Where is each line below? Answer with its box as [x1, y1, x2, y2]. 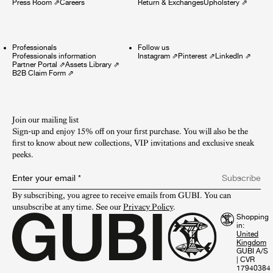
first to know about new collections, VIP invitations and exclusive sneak [12, 137, 254, 147]
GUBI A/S [236, 246, 270, 255]
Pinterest [177, 51, 207, 60]
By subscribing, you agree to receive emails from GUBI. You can [12, 190, 231, 200]
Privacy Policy [123, 201, 173, 211]
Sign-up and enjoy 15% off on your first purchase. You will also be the [12, 126, 248, 136]
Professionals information [12, 51, 96, 60]
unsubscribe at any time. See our [12, 201, 123, 211]
